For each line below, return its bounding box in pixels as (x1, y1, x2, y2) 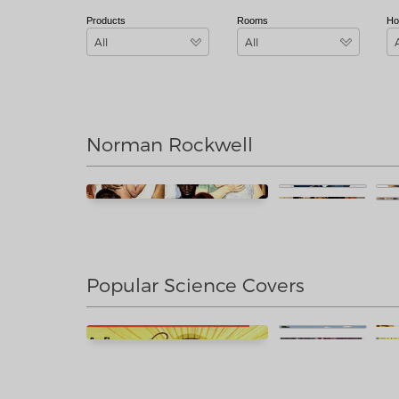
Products (86, 15, 126, 26)
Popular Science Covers (86, 273, 305, 296)
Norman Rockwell (86, 133, 253, 155)
